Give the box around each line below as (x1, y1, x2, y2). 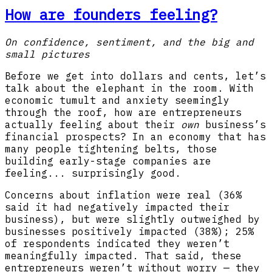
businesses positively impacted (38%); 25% (5, 225, 254, 238)
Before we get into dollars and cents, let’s (5, 70, 266, 83)
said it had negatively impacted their (5, 201, 229, 214)
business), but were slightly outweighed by (5, 213, 260, 226)
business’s (205, 118, 266, 131)
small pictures (5, 48, 90, 61)
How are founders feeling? (5, 4, 217, 24)
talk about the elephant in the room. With (5, 82, 254, 95)
